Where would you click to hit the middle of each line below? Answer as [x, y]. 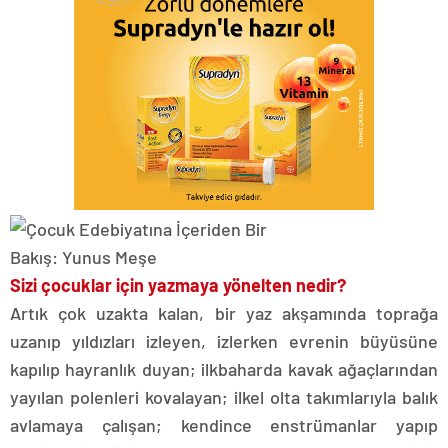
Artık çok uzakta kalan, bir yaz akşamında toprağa [224, 313]
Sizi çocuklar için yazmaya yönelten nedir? [178, 285]
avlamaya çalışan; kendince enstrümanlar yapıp [224, 425]
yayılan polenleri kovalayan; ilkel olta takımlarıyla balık [224, 397]
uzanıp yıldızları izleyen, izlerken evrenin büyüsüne [224, 341]
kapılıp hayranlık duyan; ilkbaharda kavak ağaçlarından [224, 369]
